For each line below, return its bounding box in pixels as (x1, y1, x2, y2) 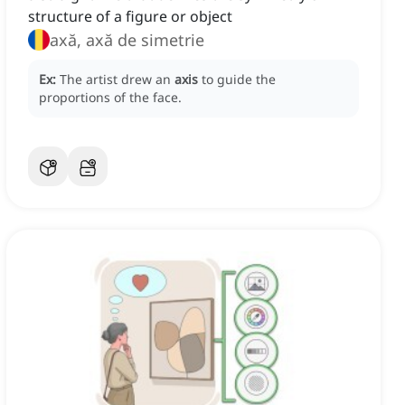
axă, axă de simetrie (50, 29, 204, 52)
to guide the (202, 71, 276, 89)
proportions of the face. (39, 89, 182, 107)
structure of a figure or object (28, 6, 232, 27)
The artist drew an (60, 71, 174, 89)
